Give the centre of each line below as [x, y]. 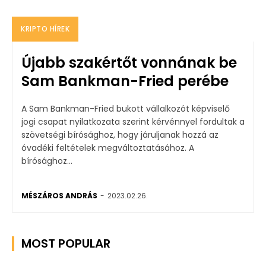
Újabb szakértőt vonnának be [129, 62]
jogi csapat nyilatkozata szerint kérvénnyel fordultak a [133, 121]
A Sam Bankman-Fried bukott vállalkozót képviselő [126, 108]
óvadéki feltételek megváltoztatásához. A [105, 148]
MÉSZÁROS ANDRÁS [59, 195]
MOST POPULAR [66, 243]
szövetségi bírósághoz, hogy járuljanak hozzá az [120, 134]
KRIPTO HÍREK [45, 28]
